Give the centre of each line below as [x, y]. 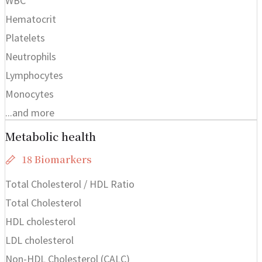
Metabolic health [51, 136]
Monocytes [30, 94]
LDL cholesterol [39, 240]
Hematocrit [31, 19]
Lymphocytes [34, 75]
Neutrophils [31, 56]
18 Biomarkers [56, 159]
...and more [30, 112]
